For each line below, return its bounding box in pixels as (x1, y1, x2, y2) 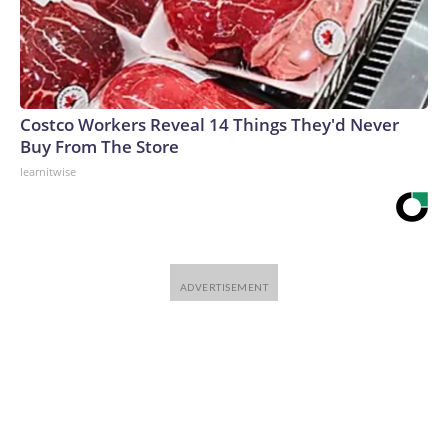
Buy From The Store (20, 134, 179, 158)
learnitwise (20, 163, 76, 179)
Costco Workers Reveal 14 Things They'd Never (20, 112, 399, 136)
